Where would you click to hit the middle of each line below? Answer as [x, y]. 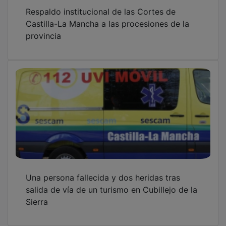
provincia [43, 29]
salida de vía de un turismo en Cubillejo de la [111, 182]
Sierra [37, 194]
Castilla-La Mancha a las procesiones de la [107, 16]
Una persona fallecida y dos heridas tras [103, 170]
